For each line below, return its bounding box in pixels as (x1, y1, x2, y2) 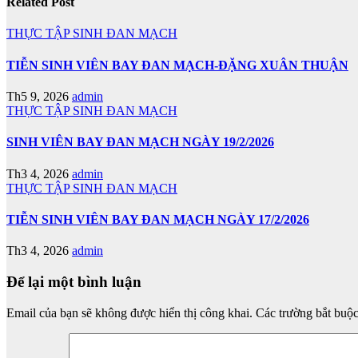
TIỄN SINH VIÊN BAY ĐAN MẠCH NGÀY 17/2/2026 (6, 212, 309, 226)
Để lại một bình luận (6, 272, 141, 290)
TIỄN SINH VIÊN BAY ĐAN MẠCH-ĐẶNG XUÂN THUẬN (6, 58, 348, 72)
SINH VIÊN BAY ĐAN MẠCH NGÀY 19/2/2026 (6, 135, 274, 149)
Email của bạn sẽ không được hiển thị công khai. (6, 305, 253, 320)
